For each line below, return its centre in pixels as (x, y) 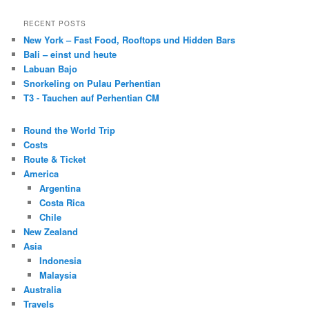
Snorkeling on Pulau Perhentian (92, 83)
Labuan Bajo (51, 68)
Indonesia (60, 261)
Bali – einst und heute (70, 54)
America (41, 174)
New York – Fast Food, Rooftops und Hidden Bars (130, 39)
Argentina (60, 188)
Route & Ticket (55, 159)
